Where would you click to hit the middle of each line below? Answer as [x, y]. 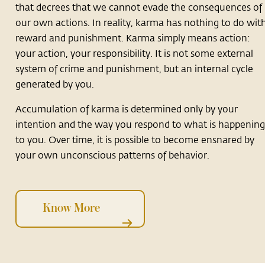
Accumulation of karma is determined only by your [127, 109]
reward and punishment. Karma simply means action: [133, 38]
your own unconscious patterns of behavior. [113, 155]
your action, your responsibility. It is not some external [135, 53]
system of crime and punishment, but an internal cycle [135, 69]
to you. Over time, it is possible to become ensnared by [135, 140]
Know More [72, 209]
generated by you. [55, 84]
